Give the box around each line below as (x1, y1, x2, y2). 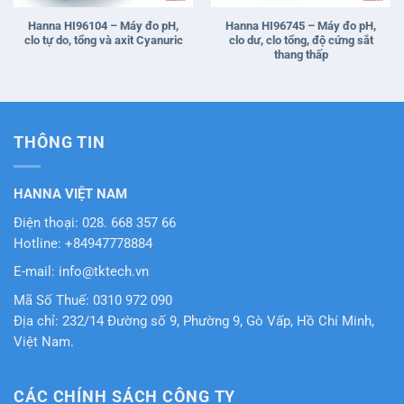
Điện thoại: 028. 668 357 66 (14, 215, 176, 231)
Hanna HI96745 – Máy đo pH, (225, 18, 376, 32)
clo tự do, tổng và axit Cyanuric (23, 32, 183, 47)
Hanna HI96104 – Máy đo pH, (28, 18, 179, 32)
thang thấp (273, 47, 328, 61)
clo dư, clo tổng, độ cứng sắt (228, 32, 373, 47)
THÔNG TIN (14, 133, 106, 151)
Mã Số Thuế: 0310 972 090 (14, 292, 172, 308)
